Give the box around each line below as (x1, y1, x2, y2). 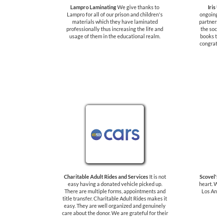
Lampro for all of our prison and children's (67, 11, 163, 17)
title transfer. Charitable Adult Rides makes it (62, 195, 167, 201)
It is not (148, 173, 166, 180)
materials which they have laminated (72, 18, 158, 25)
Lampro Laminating (70, 4, 116, 10)
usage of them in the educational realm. (69, 33, 160, 39)
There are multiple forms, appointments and (64, 188, 166, 194)
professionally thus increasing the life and (66, 26, 163, 32)
